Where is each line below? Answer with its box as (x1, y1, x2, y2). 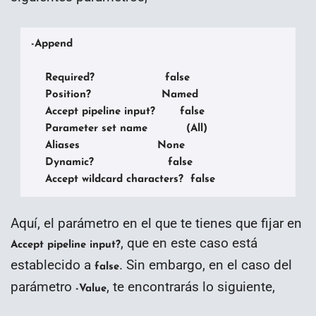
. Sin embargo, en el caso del (119, 257, 292, 274)
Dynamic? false (31, 157, 193, 169)
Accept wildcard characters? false (31, 174, 215, 186)
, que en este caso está (121, 235, 257, 252)
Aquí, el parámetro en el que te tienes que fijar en (11, 215, 302, 232)
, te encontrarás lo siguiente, (107, 279, 275, 296)
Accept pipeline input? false (31, 107, 205, 118)
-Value (75, 284, 107, 295)
